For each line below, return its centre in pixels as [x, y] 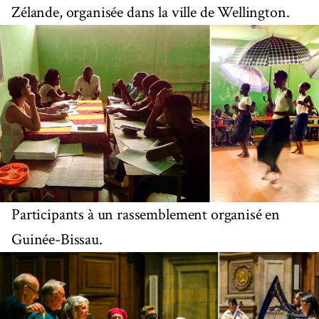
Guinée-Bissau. [57, 239]
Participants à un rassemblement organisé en [146, 214]
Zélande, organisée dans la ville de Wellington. [151, 13]
